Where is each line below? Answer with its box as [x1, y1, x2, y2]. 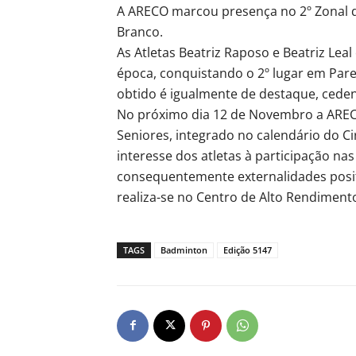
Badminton [161, 243, 207, 256]
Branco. [117, 22, 163, 41]
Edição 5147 [223, 243, 272, 256]
